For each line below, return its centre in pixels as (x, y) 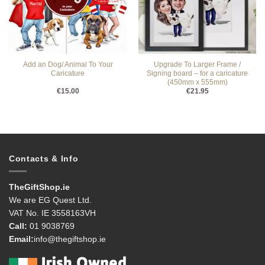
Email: (21, 239)
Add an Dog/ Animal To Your (68, 64)
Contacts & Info (44, 159)
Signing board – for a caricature (197, 73)
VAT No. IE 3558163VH (52, 213)
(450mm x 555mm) (197, 82)
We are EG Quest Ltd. (50, 200)
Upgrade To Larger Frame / (197, 64)
